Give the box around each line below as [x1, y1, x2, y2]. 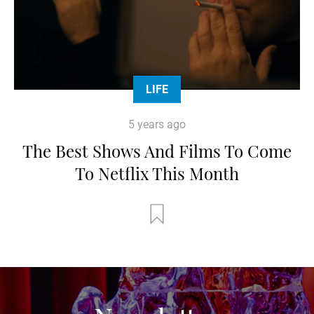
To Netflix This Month [75, 161, 239, 184]
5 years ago [128, 117, 186, 131]
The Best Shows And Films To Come [22, 139, 292, 162]
